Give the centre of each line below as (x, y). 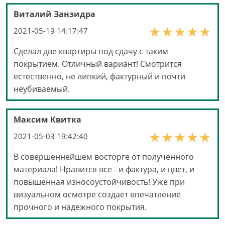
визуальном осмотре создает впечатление (97, 194)
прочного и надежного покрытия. (80, 207)
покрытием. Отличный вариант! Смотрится (98, 64)
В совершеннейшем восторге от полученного (104, 156)
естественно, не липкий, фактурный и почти (99, 76)
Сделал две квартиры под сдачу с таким (91, 51)
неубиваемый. (42, 89)
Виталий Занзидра (54, 14)
